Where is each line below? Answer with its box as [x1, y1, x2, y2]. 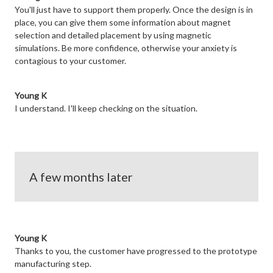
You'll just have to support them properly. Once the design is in [15, 4, 253, 15]
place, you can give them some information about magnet [15, 17, 231, 28]
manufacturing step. [15, 258, 91, 269]
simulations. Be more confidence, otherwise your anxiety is [15, 43, 237, 54]
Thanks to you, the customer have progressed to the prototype [15, 246, 257, 257]
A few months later [29, 169, 133, 185]
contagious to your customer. [15, 55, 126, 66]
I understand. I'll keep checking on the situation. [15, 103, 197, 114]
